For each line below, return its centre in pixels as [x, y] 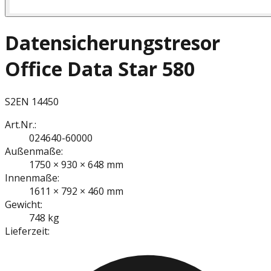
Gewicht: [24, 204]
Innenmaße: [32, 178]
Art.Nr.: [21, 124]
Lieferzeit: [27, 231]
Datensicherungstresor [113, 43]
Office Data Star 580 [100, 69]
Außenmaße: [34, 151]
